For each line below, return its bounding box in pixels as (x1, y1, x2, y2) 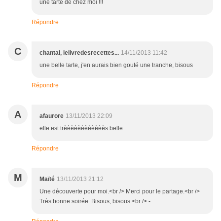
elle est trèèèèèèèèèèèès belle (39, 125, 123, 132)
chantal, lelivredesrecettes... (39, 49, 119, 57)
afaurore (39, 112, 64, 120)
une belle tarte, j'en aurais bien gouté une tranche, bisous (39, 62, 193, 69)
